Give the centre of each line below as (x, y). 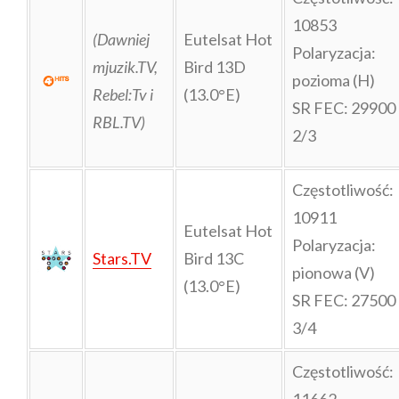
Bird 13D (214, 66)
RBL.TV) (118, 122)
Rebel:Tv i (122, 94)
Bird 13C (213, 258)
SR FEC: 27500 (343, 300)
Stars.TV (122, 258)
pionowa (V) (333, 272)
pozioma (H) (333, 80)
